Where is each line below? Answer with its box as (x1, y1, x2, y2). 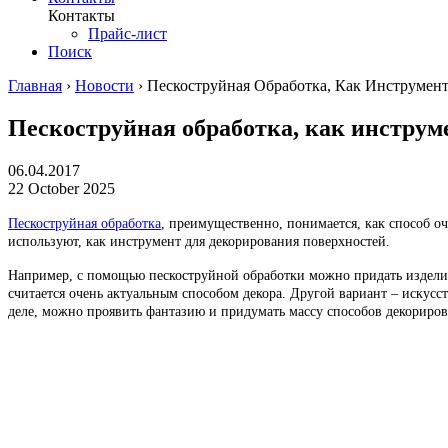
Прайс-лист (88, 24, 167, 42)
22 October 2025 (8, 179, 115, 197)
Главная (8, 76, 62, 94)
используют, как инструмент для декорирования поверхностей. (8, 233, 390, 249)
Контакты (48, 6, 115, 24)
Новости (75, 76, 134, 94)
